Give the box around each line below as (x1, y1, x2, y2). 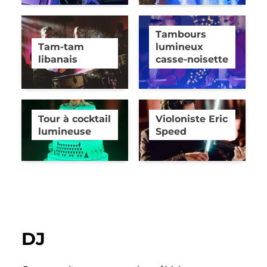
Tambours (156, 28, 207, 41)
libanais (38, 53, 78, 66)
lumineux (156, 41, 204, 53)
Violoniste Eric (156, 112, 228, 125)
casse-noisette (156, 53, 229, 66)
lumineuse (38, 125, 92, 137)
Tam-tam (38, 41, 85, 53)
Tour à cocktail (38, 112, 111, 125)
